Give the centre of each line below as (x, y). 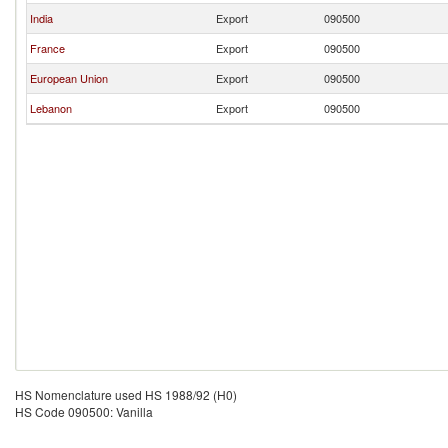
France (47, 48)
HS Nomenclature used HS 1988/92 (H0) (126, 394)
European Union (69, 78)
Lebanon (51, 108)
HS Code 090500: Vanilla (84, 411)
